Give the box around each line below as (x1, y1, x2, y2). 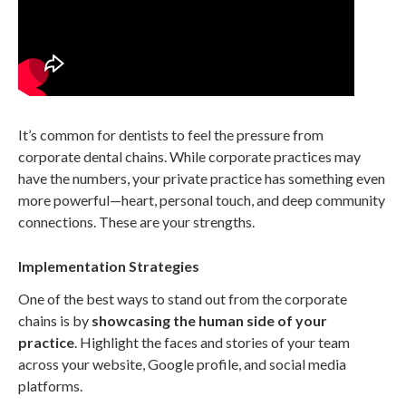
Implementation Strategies (18, 256, 199, 275)
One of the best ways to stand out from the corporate (18, 290, 347, 308)
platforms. (18, 377, 85, 395)
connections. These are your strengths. (18, 212, 255, 230)
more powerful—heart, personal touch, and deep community (18, 190, 385, 208)
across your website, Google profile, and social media (18, 355, 346, 373)
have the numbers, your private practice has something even (18, 169, 385, 187)
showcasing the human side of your (92, 312, 327, 330)
